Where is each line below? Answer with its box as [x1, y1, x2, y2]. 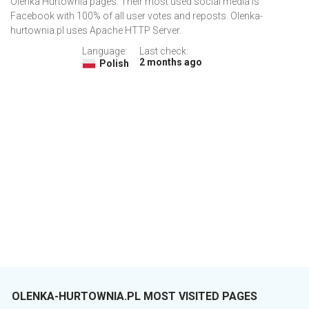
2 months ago [139, 57, 202, 68]
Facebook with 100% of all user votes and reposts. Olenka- [10, 10, 263, 22]
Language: [81, 46, 127, 57]
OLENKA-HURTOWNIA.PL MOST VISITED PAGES [12, 290, 257, 303]
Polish [99, 58, 129, 70]
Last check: [139, 46, 188, 57]
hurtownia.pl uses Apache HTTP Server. [10, 25, 181, 37]
